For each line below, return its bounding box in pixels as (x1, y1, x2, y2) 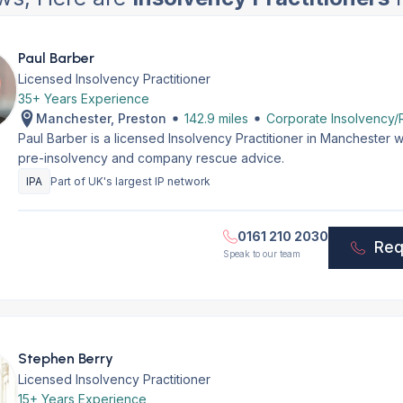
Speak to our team (223, 248, 301, 259)
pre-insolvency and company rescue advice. (17, 150, 284, 166)
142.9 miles (184, 111, 248, 126)
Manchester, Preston (35, 111, 166, 126)
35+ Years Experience (17, 91, 149, 106)
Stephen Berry (17, 350, 113, 367)
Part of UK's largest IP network (49, 175, 210, 188)
